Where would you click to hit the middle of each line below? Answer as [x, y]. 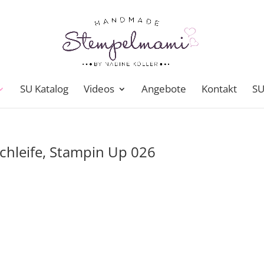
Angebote [164, 89]
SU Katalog [44, 89]
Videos [99, 89]
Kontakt [219, 89]
